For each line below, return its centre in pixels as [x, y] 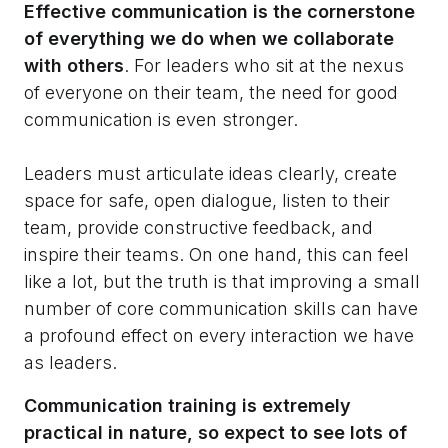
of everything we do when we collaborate [209, 39]
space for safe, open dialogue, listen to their [207, 201]
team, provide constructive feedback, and [198, 228]
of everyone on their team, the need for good [211, 93]
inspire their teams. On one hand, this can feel [216, 255]
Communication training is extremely [187, 406]
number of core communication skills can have [221, 309]
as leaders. [70, 363]
